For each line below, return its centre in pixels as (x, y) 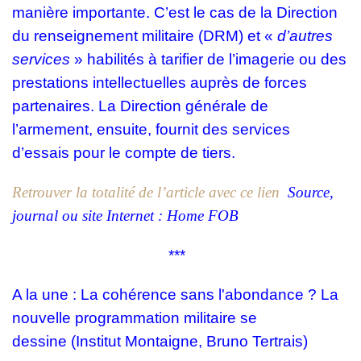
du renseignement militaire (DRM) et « (143, 36)
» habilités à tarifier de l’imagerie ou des (208, 60)
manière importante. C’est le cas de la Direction (175, 13)
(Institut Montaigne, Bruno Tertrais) (187, 342)
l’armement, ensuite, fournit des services (151, 130)
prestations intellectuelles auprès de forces (160, 83)
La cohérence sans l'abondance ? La (207, 295)
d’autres (305, 36)
